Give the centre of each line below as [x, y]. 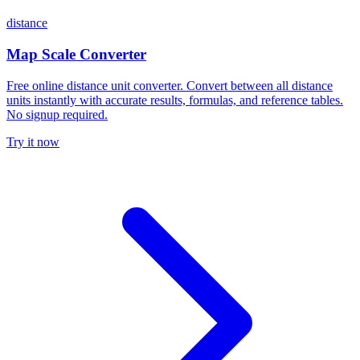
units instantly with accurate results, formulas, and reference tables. [175, 100]
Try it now [33, 141]
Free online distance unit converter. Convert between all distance [170, 85]
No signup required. [57, 114]
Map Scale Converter [76, 55]
